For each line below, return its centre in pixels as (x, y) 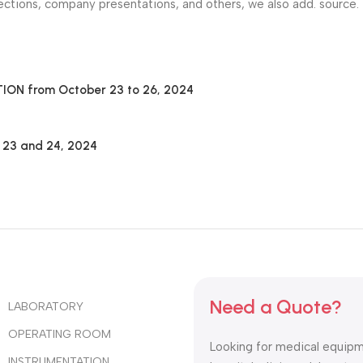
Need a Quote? (276, 307)
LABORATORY (46, 307)
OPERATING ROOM (60, 335)
